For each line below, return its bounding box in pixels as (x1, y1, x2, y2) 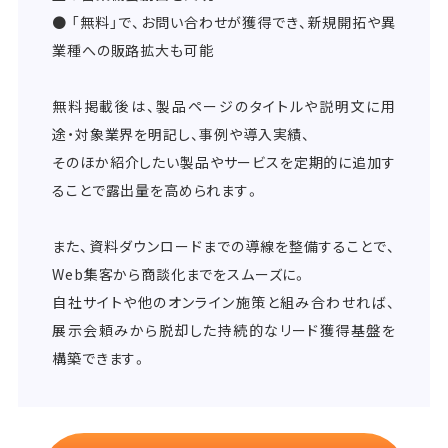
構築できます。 (52, 347, 149, 368)
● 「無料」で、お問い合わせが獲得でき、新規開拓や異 (52, 11, 396, 32)
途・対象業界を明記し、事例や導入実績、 (52, 123, 312, 144)
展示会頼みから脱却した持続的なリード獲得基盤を (52, 319, 396, 340)
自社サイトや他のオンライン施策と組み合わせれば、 (52, 291, 396, 312)
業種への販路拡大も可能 (52, 39, 214, 60)
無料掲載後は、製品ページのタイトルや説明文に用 (52, 95, 396, 116)
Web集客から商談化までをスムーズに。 (52, 263, 309, 284)
